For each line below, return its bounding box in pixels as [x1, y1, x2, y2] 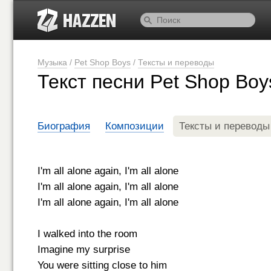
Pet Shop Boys [74, 57, 131, 67]
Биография [38, 120, 90, 132]
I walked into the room [38, 228, 137, 240]
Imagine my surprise [38, 244, 130, 255]
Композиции [105, 120, 164, 132]
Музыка [38, 57, 67, 67]
